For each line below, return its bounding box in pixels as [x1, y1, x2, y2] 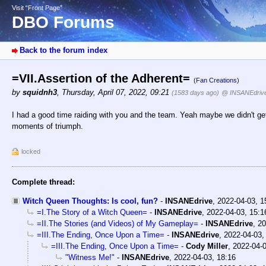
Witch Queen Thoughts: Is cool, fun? [23, 197, 158, 206]
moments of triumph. [12, 122, 83, 131]
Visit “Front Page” [12, 4, 62, 11]
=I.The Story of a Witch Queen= [37, 208, 147, 217]
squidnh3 [23, 88, 57, 97]
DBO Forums [12, 13, 115, 32]
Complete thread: [12, 178, 75, 187]
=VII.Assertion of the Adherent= [12, 72, 194, 85]
